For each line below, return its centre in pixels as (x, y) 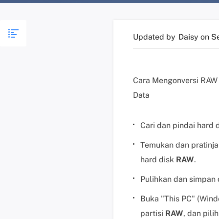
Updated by (155, 37)
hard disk (158, 160)
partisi (153, 213)
